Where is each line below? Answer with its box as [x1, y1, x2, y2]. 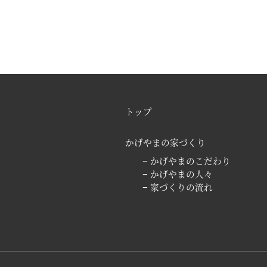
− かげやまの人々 [142, 167, 213, 180]
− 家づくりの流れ [142, 180, 213, 193]
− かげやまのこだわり [142, 154, 231, 167]
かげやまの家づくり [125, 135, 206, 148]
